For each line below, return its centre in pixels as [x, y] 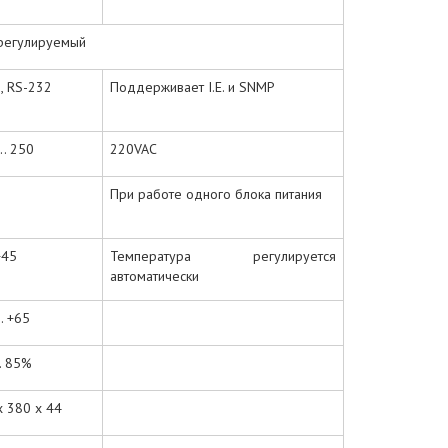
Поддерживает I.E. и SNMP [192, 86]
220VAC [133, 148]
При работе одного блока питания [216, 193]
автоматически [154, 275]
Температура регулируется [223, 255]
